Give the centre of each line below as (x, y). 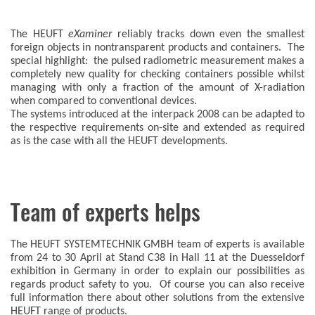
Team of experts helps (105, 212)
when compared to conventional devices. (104, 101)
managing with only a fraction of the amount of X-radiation (157, 88)
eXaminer (90, 34)
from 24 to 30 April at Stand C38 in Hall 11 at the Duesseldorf (157, 258)
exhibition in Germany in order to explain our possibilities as (157, 271)
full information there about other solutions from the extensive (157, 298)
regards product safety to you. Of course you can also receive (157, 285)
